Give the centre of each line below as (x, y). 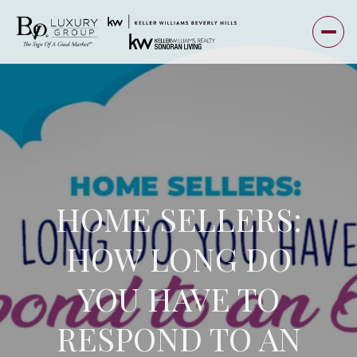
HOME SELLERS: (178, 219)
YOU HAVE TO (178, 299)
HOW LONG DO (178, 259)
